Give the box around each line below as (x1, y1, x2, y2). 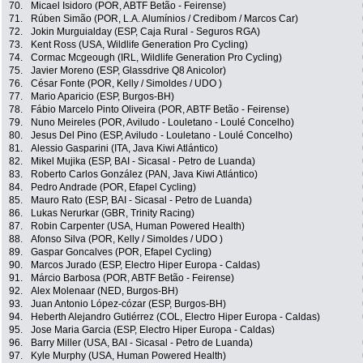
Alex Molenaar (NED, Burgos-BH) (31, 285, 178, 297)
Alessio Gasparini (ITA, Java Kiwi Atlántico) (31, 143, 218, 155)
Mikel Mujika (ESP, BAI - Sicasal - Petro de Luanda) (31, 156, 255, 168)
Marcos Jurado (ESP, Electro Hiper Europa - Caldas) (31, 259, 260, 271)
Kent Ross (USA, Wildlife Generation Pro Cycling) (31, 39, 248, 51)
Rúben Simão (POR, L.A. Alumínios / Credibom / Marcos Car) (31, 13, 298, 25)
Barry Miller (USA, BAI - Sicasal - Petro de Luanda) (31, 337, 253, 349)
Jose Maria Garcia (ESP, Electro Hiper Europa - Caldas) (31, 324, 275, 336)
